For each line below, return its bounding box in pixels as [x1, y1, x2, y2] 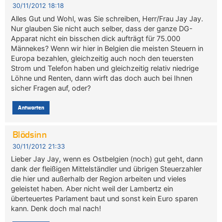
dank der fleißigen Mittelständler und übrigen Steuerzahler [11, 164, 202, 173]
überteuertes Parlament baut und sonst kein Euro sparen [11, 194, 198, 203]
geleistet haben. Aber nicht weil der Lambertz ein [11, 184, 173, 193]
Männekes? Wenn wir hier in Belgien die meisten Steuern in [11, 44, 204, 53]
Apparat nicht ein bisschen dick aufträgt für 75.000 [11, 34, 181, 43]
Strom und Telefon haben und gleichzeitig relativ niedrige [11, 63, 199, 72]
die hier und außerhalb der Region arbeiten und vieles [11, 174, 187, 183]
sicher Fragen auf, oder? [11, 83, 91, 92]
